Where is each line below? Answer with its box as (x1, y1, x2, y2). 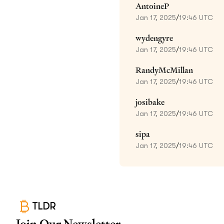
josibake (135, 96, 164, 107)
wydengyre (135, 32, 173, 43)
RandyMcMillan (135, 64, 193, 75)
